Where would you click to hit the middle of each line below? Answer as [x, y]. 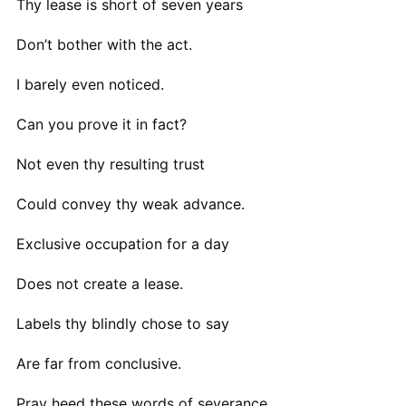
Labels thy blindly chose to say [122, 323]
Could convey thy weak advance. [130, 203]
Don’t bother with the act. [104, 44]
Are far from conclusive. [98, 363]
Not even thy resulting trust [110, 164]
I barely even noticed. [90, 84]
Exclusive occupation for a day [122, 243]
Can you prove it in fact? [101, 124]
